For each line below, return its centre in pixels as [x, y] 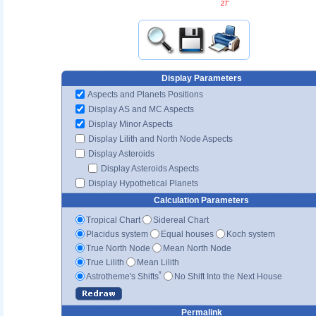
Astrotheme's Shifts [122, 276]
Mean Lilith [158, 262]
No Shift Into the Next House [228, 276]
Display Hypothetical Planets [142, 183]
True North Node [118, 248]
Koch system [251, 234]
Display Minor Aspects [129, 124]
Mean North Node [197, 248]
